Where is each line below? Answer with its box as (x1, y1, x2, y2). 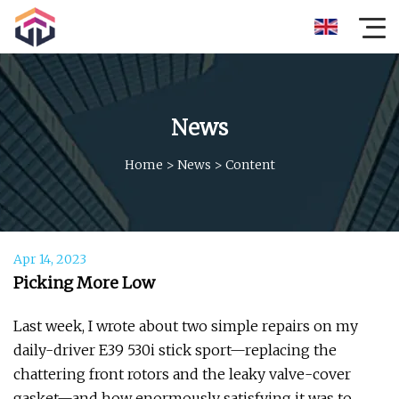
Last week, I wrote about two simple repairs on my (13, 317, 358, 335)
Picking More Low (13, 273, 155, 293)
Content (224, 156, 275, 173)
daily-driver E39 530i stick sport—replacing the (13, 341, 337, 359)
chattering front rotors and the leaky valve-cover (13, 365, 351, 383)
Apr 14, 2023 (13, 251, 86, 267)
